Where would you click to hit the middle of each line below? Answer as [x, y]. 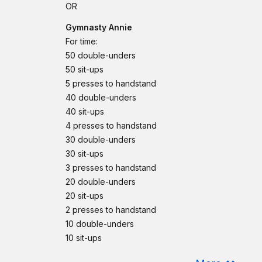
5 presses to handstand [111, 83]
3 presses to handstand [111, 168]
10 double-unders [100, 224]
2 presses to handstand [111, 210]
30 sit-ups [85, 154]
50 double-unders [101, 55]
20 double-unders [101, 182]
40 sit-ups [85, 111]
